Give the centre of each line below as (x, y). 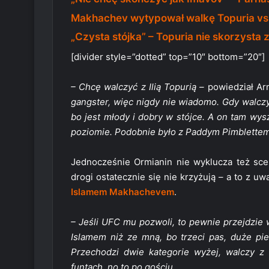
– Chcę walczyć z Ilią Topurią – (138, 86)
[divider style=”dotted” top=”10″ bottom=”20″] (168, 56)
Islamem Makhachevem (122, 192)
